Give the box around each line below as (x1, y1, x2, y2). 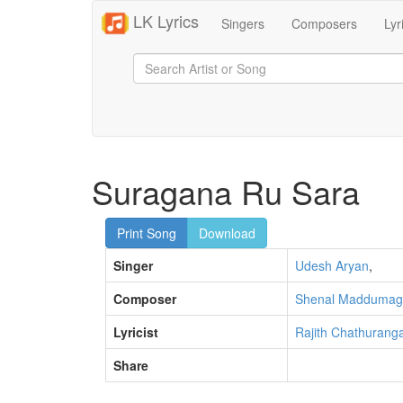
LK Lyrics (129, 8, 199, 32)
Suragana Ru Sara (92, 168, 360, 214)
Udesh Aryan (295, 256, 369, 274)
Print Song (117, 224, 176, 242)
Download (199, 224, 255, 242)
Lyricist (113, 323, 158, 341)
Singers (221, 14, 264, 32)
